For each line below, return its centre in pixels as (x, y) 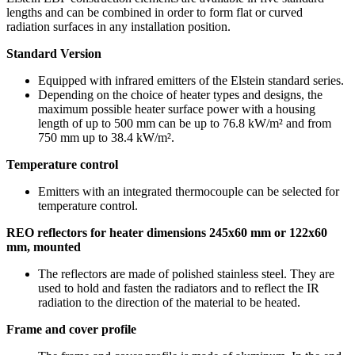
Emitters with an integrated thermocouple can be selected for (189, 191)
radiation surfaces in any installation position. (118, 26)
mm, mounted (44, 246)
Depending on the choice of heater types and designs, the (180, 94)
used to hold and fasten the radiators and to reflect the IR (179, 288)
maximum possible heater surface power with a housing (177, 109)
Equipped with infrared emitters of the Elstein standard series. (191, 80)
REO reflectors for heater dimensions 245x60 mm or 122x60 (167, 232)
